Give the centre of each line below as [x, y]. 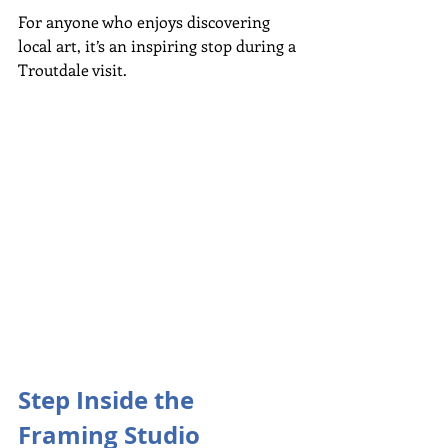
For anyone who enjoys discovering [146, 21]
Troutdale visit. [72, 69]
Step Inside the [109, 399]
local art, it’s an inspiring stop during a [159, 45]
